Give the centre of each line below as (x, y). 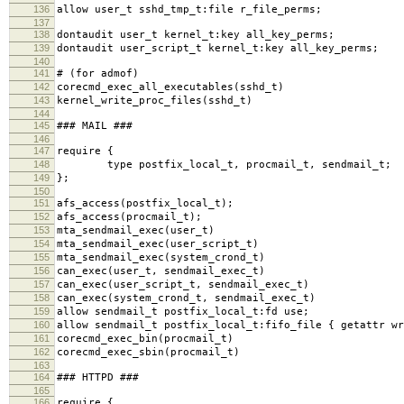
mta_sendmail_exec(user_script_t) (158, 243)
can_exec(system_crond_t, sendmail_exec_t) (186, 298)
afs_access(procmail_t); (129, 216)
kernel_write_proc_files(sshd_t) (155, 100)
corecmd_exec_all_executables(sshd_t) (170, 87)
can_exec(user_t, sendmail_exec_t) (161, 271)
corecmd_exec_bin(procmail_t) (145, 338)
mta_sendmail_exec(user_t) (136, 230)
